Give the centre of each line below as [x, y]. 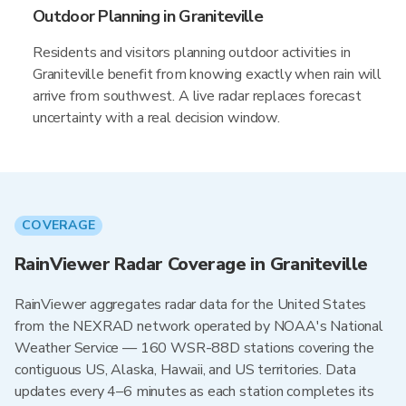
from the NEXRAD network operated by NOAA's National [199, 326]
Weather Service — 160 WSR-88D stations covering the [194, 348]
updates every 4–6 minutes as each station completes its [195, 391]
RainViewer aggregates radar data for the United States [191, 304]
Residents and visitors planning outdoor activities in [192, 53]
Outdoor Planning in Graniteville [148, 16]
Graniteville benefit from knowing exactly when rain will [207, 74]
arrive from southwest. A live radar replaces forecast [197, 96]
